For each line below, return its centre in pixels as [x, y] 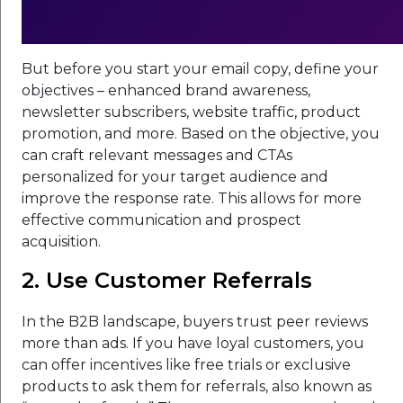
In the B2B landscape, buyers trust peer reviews [195, 321]
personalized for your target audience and [175, 176]
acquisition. [61, 241]
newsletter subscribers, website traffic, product [191, 112]
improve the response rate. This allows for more [192, 198]
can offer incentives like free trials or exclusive [186, 364]
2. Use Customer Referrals [167, 280]
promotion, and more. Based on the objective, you [201, 133]
